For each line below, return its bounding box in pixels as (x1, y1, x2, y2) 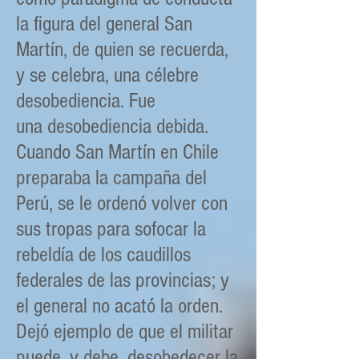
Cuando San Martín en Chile (16, 140, 219, 164)
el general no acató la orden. (16, 294, 223, 318)
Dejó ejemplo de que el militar (16, 320, 233, 344)
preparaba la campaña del (16, 166, 207, 190)
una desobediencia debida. (16, 115, 208, 139)
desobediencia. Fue (16, 89, 155, 113)
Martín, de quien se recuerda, (16, 38, 228, 62)
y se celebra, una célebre (16, 63, 199, 87)
